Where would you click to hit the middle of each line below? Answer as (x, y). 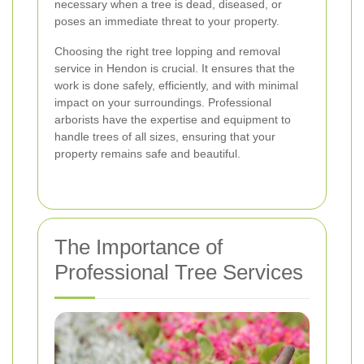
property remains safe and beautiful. (147, 153)
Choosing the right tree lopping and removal (167, 51)
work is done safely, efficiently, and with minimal (176, 85)
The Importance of (139, 247)
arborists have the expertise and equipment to (173, 119)
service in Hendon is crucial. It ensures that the (175, 68)
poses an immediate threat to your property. (167, 21)
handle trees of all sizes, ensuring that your (165, 136)
